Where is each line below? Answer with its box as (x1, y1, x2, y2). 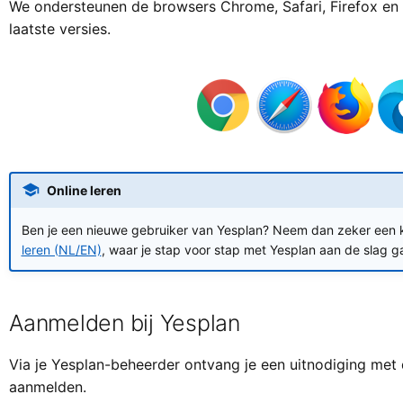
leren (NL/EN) (21, 241, 102, 257)
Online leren (46, 182, 121, 198)
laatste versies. (9, 20, 111, 38)
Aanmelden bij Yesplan (9, 309, 240, 336)
